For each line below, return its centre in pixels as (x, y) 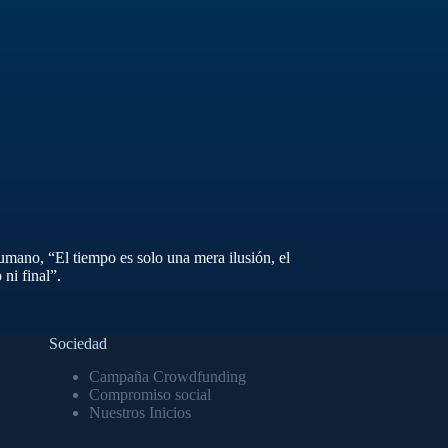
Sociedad (77, 343)
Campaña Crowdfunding (167, 376)
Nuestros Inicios (139, 412)
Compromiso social (149, 394)
